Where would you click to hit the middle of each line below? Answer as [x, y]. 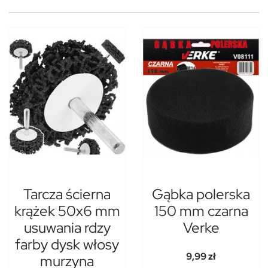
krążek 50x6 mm [67, 211]
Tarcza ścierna [67, 194]
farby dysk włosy [67, 245]
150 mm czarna [201, 211]
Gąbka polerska [201, 194]
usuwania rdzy [67, 228]
